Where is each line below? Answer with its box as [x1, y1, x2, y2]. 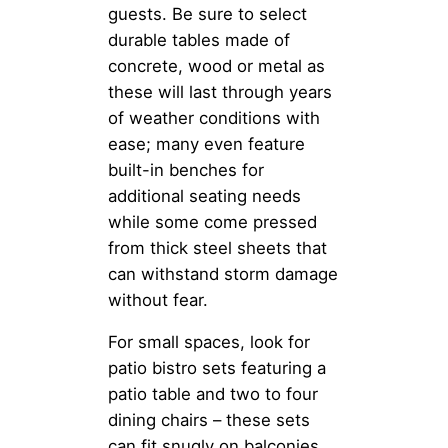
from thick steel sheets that [108, 237, 327, 258]
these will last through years [108, 81, 332, 102]
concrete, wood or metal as [108, 55, 325, 76]
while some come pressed [108, 211, 317, 232]
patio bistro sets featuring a [108, 358, 326, 379]
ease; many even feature [108, 133, 305, 154]
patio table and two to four [108, 384, 318, 405]
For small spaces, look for [108, 332, 310, 353]
